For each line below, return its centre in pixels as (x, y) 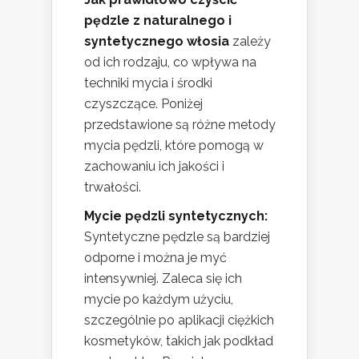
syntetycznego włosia (157, 41)
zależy (250, 41)
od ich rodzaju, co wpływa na (170, 62)
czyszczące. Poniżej (143, 104)
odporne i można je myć (155, 258)
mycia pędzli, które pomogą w (174, 145)
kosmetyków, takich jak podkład (179, 341)
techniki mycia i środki (148, 83)
